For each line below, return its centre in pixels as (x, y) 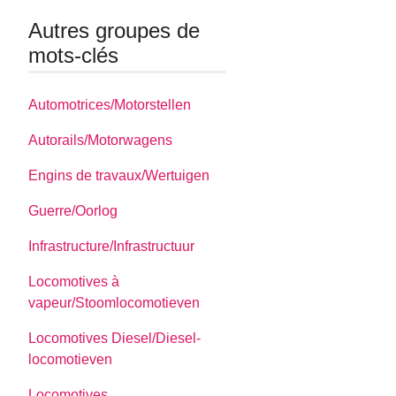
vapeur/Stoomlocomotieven (114, 302)
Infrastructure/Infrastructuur (112, 246)
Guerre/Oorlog (73, 210)
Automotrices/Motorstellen (110, 104)
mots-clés (74, 56)
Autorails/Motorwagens (101, 140)
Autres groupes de (114, 31)
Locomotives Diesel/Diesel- (115, 338)
